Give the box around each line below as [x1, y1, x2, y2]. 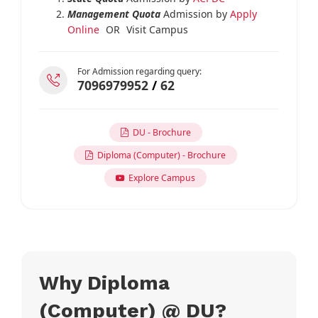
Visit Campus [123, 22, 188, 36]
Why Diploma [38, 271, 170, 295]
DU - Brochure [128, 126, 191, 138]
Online [67, 22, 99, 36]
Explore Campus [124, 171, 195, 184]
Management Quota [67, 6, 160, 21]
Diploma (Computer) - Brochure [93, 148, 226, 161]
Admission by [160, 6, 230, 21]
